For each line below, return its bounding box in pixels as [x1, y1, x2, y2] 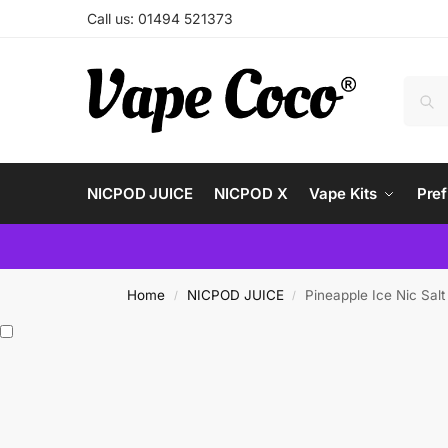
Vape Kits [309, 184, 378, 203]
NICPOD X [214, 184, 288, 203]
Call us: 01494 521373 [87, 10, 233, 27]
